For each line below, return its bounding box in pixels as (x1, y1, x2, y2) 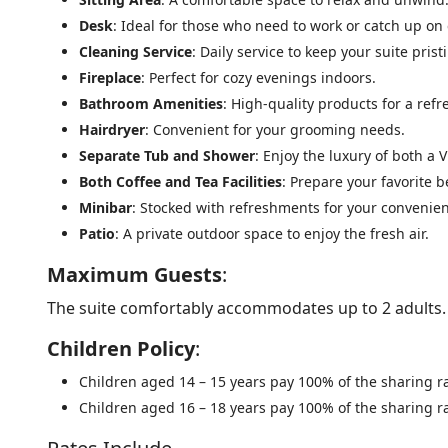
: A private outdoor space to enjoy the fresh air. (115, 224, 429, 243)
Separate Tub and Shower (79, 146, 255, 165)
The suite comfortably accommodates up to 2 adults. (47, 297, 446, 319)
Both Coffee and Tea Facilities (79, 172, 282, 191)
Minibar (79, 198, 132, 217)
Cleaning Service (79, 42, 192, 61)
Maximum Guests (47, 261, 222, 288)
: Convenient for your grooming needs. (145, 120, 405, 139)
